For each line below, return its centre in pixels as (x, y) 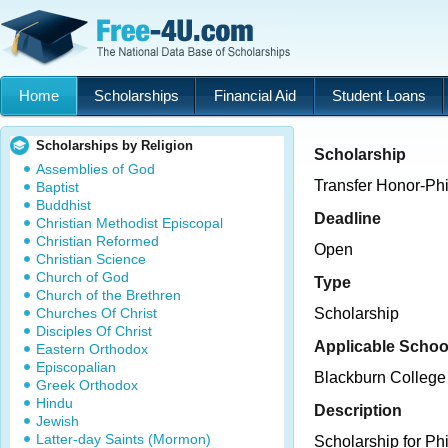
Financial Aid (254, 95)
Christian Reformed (97, 241)
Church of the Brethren (108, 295)
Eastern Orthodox (92, 349)
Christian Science (91, 259)
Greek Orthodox (87, 385)
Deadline (347, 218)
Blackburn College (380, 377)
